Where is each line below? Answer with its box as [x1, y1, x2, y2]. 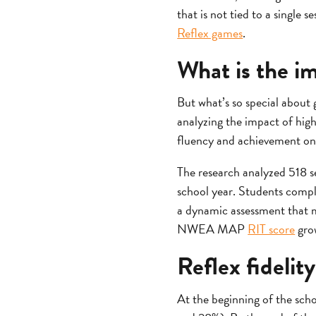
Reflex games [177, 23, 243, 42]
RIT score [248, 219, 296, 239]
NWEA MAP [177, 219, 248, 239]
